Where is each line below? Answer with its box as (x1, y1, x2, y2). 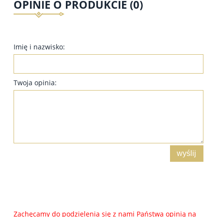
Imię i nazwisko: (14, 42, 65, 51)
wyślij (177, 149, 197, 158)
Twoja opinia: (14, 77, 57, 87)
